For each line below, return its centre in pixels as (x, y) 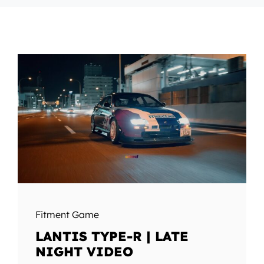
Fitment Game (67, 214)
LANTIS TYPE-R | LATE (112, 236)
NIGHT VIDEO (84, 251)
